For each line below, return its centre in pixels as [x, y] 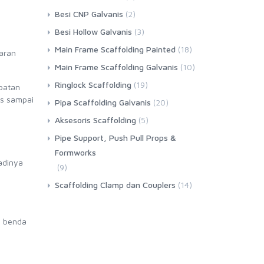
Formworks [75, 153]
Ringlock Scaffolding [93, 85]
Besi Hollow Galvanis [93, 32]
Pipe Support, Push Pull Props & [115, 138]
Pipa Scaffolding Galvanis [103, 103]
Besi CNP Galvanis [89, 14]
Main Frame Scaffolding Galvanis [116, 67]
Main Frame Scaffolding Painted [115, 49]
